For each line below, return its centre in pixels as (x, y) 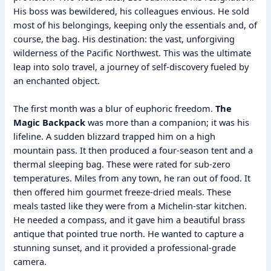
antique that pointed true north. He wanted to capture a (129, 234)
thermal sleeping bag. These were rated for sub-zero (122, 164)
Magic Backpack (50, 122)
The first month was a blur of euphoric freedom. (115, 109)
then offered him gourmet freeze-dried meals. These (122, 192)
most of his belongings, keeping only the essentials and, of (135, 24)
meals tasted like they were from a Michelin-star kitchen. (130, 206)
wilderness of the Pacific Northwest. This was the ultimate (132, 52)
